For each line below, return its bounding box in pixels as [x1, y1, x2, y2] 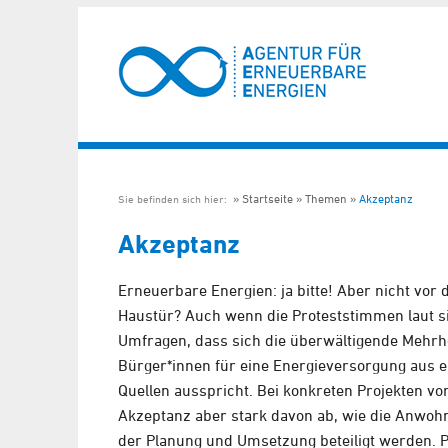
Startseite [242, 191, 293, 206]
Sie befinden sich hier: [118, 192, 230, 205]
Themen [305, 191, 347, 206]
